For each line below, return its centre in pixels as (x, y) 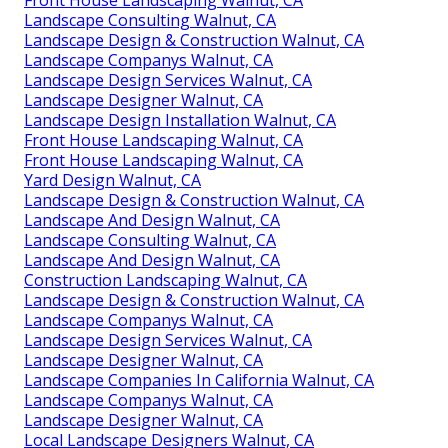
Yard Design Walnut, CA (112, 179)
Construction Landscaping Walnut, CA (165, 279)
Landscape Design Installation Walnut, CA (180, 119)
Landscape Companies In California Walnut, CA (199, 379)
